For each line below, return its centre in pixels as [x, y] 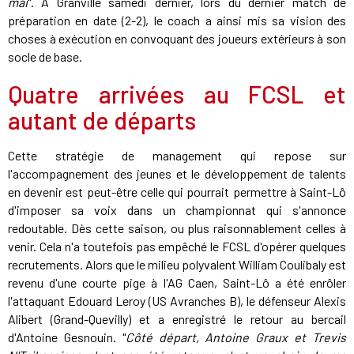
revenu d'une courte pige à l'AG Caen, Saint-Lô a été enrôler [177, 283]
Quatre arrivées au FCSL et [177, 94]
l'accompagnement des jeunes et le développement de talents [177, 174]
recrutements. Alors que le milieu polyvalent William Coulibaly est [177, 265]
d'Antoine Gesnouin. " [67, 337]
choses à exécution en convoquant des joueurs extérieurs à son [177, 39]
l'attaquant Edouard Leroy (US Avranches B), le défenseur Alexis [177, 301]
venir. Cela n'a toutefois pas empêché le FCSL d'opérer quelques [177, 247]
